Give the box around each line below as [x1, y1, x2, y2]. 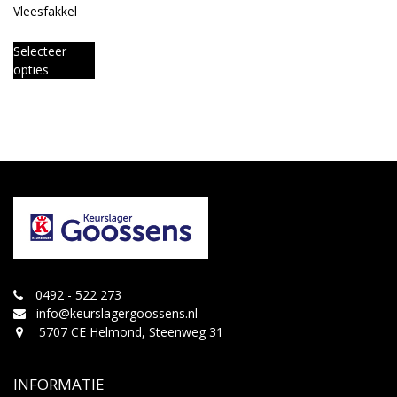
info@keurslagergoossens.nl [36, 305, 198, 323]
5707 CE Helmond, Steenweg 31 [35, 323, 223, 341]
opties [13, 61, 49, 79]
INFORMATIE [13, 374, 105, 395]
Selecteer [13, 43, 66, 60]
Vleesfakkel [13, 3, 77, 20]
